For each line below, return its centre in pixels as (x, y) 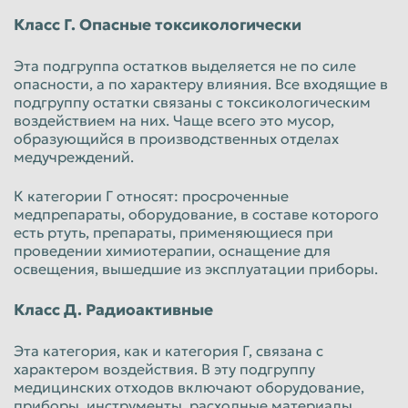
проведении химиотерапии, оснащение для (172, 250)
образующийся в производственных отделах (176, 138)
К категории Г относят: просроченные (151, 195)
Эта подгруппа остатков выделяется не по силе (185, 65)
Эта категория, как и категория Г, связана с (168, 350)
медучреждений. (74, 156)
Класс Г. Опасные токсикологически (158, 24)
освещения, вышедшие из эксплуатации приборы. (196, 268)
